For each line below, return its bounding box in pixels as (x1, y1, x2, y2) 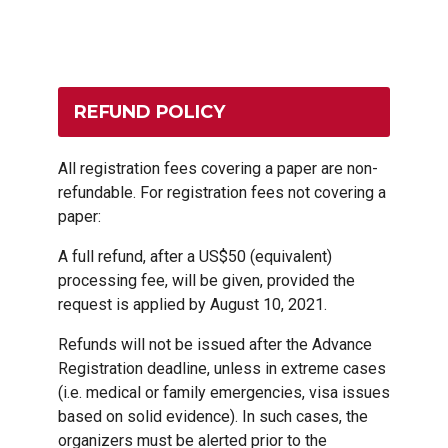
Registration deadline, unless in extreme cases (58, 359, 386, 379)
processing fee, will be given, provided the (58, 271, 355, 291)
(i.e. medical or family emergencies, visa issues (58, 383, 390, 403)
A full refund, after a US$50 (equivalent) (58, 247, 332, 267)
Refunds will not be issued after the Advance (58, 335, 372, 355)
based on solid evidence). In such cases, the (58, 407, 368, 427)
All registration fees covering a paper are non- (58, 159, 378, 179)
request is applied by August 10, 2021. (58, 295, 331, 315)
